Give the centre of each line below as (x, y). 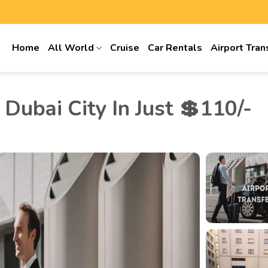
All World (71, 48)
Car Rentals (175, 48)
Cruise (125, 48)
